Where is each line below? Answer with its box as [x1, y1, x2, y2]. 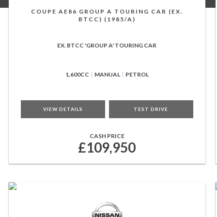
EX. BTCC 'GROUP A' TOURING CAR [57, 42, 157, 49]
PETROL [125, 71, 149, 78]
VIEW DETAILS [43, 106, 83, 112]
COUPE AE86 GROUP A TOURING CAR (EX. [31, 8, 183, 15]
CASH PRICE [89, 132, 124, 139]
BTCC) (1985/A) [78, 15, 136, 23]
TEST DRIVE [134, 106, 169, 112]
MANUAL [94, 71, 120, 78]
